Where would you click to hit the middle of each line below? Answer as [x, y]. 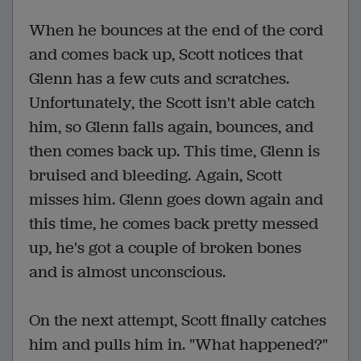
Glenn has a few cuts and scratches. [159, 78]
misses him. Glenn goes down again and [176, 199]
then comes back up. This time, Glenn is [174, 151]
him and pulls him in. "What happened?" [178, 344]
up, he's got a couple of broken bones [165, 247]
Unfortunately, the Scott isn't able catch [172, 102]
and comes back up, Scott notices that [166, 54]
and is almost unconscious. [127, 272]
